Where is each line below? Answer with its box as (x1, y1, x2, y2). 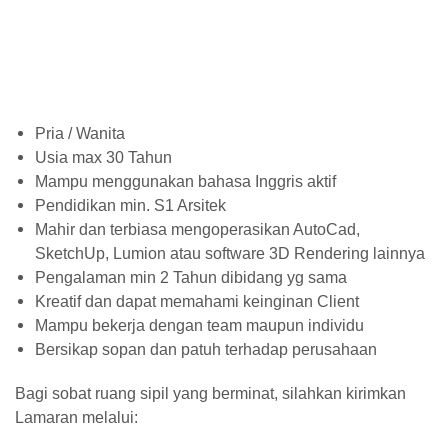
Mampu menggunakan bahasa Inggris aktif (35, 173, 336, 190)
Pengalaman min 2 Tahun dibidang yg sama (35, 269, 347, 286)
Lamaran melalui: (15, 409, 138, 426)
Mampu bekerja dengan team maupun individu (35, 317, 364, 334)
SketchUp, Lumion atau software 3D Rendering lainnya (35, 245, 425, 262)
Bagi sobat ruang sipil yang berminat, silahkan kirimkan (15, 385, 406, 402)
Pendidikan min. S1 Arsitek (35, 197, 226, 214)
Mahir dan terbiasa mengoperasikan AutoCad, (35, 221, 360, 238)
